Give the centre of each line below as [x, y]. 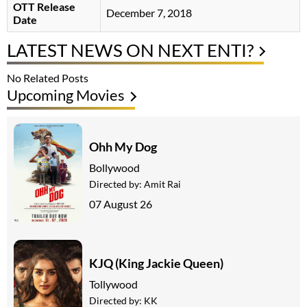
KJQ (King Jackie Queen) [156, 263]
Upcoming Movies [66, 95]
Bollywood [114, 167]
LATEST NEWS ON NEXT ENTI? [130, 50]
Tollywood [113, 284]
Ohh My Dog [123, 146]
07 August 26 [121, 204]
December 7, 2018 [149, 13]
